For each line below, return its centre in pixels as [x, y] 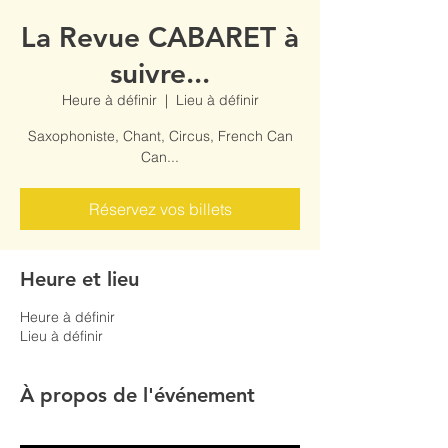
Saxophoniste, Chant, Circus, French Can [160, 136]
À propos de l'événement [137, 395]
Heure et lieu [79, 279]
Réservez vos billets [160, 209]
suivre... [160, 73]
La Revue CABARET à [160, 37]
